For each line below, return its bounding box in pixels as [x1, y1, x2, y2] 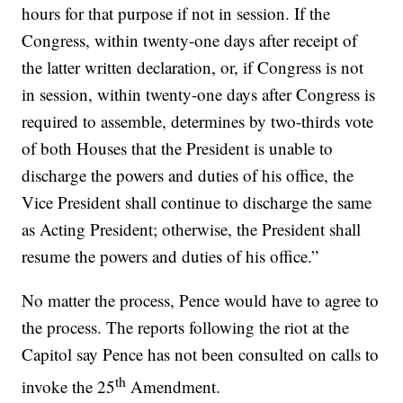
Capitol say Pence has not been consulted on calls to [22, 343, 380, 366]
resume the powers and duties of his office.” [22, 245, 319, 268]
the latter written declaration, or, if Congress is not [22, 56, 364, 79]
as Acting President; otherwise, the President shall [22, 218, 362, 241]
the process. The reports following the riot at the [22, 316, 350, 339]
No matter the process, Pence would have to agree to [22, 289, 380, 312]
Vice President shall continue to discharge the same [22, 191, 372, 214]
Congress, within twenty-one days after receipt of [22, 29, 358, 52]
